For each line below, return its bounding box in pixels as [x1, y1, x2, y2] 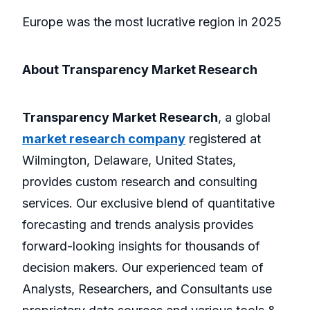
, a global [218, 110, 271, 125]
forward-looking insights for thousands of [22, 239, 260, 254]
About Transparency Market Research [22, 62, 257, 77]
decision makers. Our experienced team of [22, 260, 264, 275]
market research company [22, 131, 185, 147]
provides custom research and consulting [22, 174, 257, 190]
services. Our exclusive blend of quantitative [22, 196, 275, 211]
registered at [185, 131, 261, 147]
